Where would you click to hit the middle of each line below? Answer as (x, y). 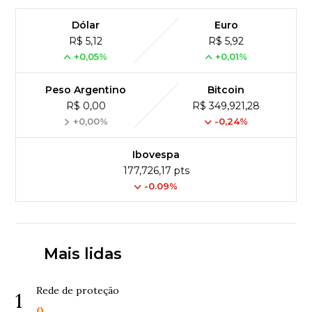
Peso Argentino (86, 90)
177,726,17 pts (156, 171)
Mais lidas (83, 254)
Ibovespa (156, 155)
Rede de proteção (78, 291)
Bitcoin (226, 90)
